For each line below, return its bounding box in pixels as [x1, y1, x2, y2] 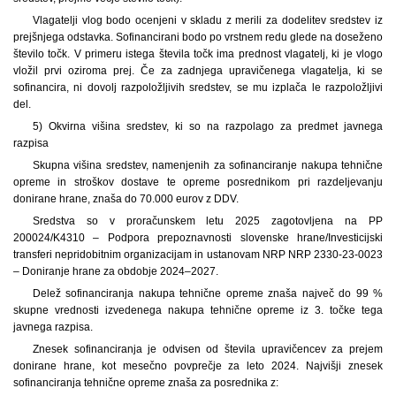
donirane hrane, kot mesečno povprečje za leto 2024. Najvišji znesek [13, 359, 383, 372]
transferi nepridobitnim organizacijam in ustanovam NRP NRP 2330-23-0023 [13, 247, 383, 261]
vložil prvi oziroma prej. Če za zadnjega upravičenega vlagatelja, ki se [13, 64, 383, 77]
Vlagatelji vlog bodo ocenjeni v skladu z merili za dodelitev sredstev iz [32, 13, 383, 27]
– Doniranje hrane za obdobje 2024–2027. [13, 264, 218, 278]
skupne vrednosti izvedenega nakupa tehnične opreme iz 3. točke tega [13, 303, 383, 316]
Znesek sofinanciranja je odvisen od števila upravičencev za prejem [32, 342, 383, 355]
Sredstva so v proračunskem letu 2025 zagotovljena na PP [32, 214, 383, 227]
